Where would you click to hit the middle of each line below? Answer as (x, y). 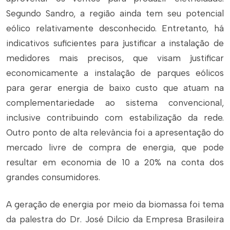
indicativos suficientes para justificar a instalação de (115, 43)
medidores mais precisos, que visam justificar (115, 58)
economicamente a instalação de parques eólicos (115, 73)
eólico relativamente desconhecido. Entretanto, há (115, 28)
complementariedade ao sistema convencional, (115, 103)
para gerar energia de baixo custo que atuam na (115, 88)
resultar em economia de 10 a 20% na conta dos (115, 162)
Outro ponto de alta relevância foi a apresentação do (115, 132)
